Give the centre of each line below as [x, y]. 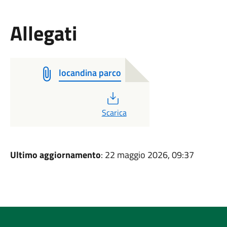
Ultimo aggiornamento [55, 155]
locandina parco [90, 73]
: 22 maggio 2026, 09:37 [147, 155]
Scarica [114, 112]
